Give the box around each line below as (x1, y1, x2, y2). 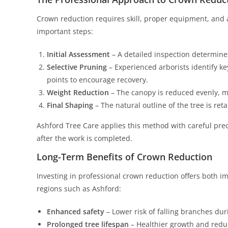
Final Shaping (47, 100, 93, 110)
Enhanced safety (47, 207, 104, 216)
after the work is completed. (37, 133, 132, 143)
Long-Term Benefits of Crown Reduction (37, 151, 212, 163)
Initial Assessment (47, 49, 110, 59)
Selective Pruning (47, 62, 107, 72)
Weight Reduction (47, 88, 109, 97)
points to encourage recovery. (47, 75, 148, 84)
